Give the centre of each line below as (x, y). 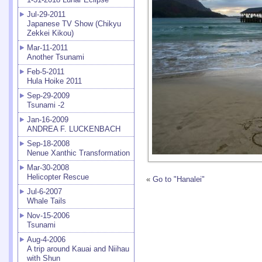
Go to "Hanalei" (179, 179)
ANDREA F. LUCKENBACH (74, 129)
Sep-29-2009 (48, 96)
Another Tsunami (56, 57)
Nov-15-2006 (48, 216)
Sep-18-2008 (48, 144)
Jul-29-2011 (46, 14)
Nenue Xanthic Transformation (78, 153)
